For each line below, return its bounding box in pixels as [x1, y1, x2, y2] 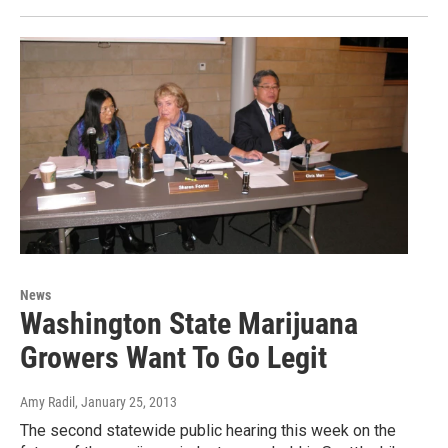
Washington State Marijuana [20, 305, 358, 341]
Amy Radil [20, 393, 75, 410]
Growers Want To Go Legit [20, 339, 327, 375]
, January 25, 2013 [75, 393, 177, 410]
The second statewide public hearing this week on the [20, 420, 396, 440]
